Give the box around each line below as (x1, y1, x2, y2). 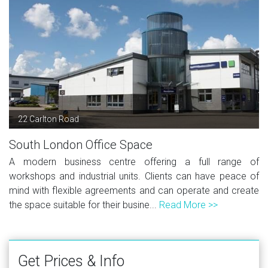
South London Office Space (9, 137, 153, 152)
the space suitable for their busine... (9, 199, 159, 211)
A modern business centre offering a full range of (9, 156, 259, 167)
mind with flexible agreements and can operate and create (9, 184, 259, 196)
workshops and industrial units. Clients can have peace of (9, 170, 259, 182)
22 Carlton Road (18, 114, 79, 124)
